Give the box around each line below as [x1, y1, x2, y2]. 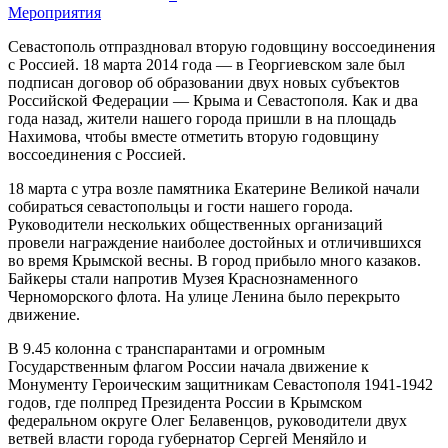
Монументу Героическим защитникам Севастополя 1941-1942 [8, 376, 433, 394]
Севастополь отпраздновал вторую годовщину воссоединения [8, 38, 435, 56]
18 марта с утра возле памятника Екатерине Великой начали [8, 180, 420, 198]
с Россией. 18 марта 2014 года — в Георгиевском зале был [8, 56, 405, 74]
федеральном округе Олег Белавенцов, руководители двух [8, 412, 407, 430]
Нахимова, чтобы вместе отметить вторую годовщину [8, 128, 379, 146]
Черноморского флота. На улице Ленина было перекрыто [8, 288, 400, 306]
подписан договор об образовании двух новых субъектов [8, 74, 400, 92]
